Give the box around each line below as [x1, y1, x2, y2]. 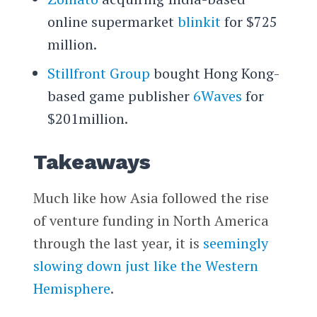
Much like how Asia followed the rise [33, 188, 269, 208]
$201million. [47, 109, 128, 129]
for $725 [220, 12, 277, 32]
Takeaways [33, 150, 151, 175]
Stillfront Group [47, 64, 150, 83]
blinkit [177, 12, 221, 32]
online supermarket [47, 12, 178, 32]
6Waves [192, 86, 242, 106]
